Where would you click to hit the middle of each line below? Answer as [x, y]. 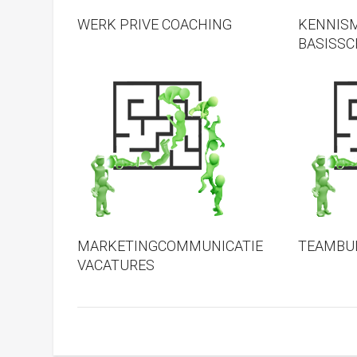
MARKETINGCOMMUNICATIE [171, 246]
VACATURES [116, 265]
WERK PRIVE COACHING [155, 25]
